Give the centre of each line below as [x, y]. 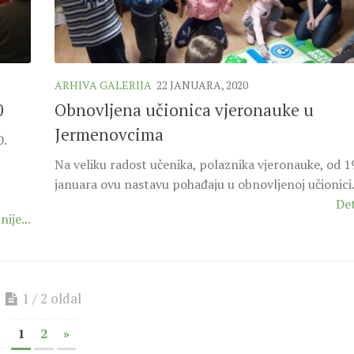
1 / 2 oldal [52, 299]
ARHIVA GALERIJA [103, 85]
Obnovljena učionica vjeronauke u [184, 110]
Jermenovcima [109, 135]
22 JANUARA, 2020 [202, 85]
